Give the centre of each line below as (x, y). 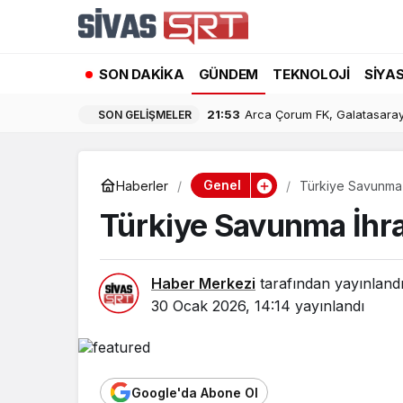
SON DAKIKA (142, 74)
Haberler (142, 185)
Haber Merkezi (203, 283)
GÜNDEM (228, 74)
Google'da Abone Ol (195, 392)
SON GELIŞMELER (145, 114)
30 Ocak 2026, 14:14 (221, 306)
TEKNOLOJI (311, 74)
